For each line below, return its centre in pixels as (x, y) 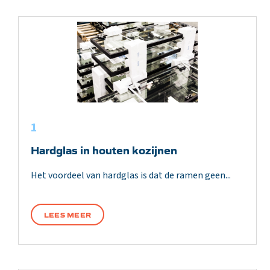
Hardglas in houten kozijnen (104, 149)
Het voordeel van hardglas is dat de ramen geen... (131, 175)
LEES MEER (68, 214)
